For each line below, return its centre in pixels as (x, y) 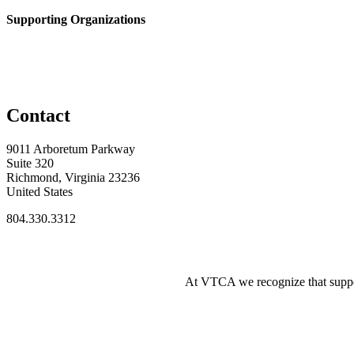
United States (40, 192)
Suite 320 (30, 163)
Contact (38, 116)
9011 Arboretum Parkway (71, 149)
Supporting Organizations (76, 19)
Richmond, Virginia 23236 (73, 177)
